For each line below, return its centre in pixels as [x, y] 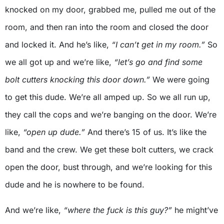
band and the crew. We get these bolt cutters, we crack [109, 149]
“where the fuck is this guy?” [118, 210]
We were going [181, 79]
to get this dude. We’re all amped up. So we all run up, [108, 97]
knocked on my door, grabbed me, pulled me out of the [110, 9]
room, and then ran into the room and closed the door [107, 27]
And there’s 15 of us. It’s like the [146, 132]
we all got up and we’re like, [59, 62]
